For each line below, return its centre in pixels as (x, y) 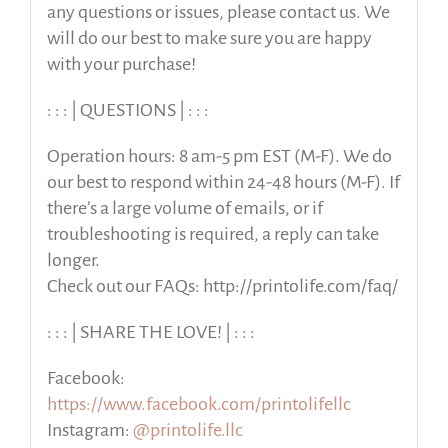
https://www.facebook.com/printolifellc (198, 404)
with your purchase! (121, 64)
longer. (73, 260)
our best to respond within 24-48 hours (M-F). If (223, 182)
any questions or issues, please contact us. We (218, 12)
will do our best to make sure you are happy (209, 38)
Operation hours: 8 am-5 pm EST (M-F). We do (219, 156)
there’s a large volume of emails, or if (184, 208)
